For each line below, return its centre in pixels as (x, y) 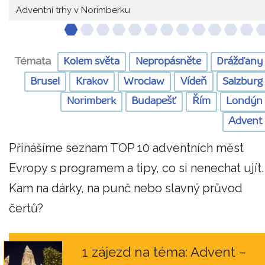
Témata (33, 61)
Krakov (92, 82)
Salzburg (243, 82)
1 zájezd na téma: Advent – (164, 252)
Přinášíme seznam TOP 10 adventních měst (126, 148)
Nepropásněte (168, 62)
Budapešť (154, 102)
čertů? (26, 208)
